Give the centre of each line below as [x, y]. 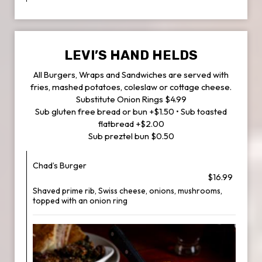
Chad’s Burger [60, 166]
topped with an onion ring [80, 201]
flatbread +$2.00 [131, 124]
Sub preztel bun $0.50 [131, 136]
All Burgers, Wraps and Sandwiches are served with [131, 75]
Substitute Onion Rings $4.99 [131, 99]
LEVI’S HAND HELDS [131, 55]
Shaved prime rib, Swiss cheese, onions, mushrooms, [127, 191]
